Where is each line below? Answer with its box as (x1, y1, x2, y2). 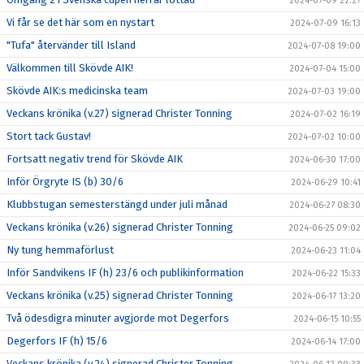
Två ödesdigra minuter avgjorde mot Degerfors (6, 312, 229, 325)
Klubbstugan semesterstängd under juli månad (6, 198, 227, 211)
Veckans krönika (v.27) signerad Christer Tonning (6, 107, 232, 120)
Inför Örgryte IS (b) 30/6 (6, 175, 123, 188)
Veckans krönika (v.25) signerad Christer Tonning (6, 289, 233, 302)
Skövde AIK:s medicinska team (6, 84, 148, 97)
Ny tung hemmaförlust (6, 244, 114, 257)
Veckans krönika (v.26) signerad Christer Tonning (6, 221, 233, 234)
